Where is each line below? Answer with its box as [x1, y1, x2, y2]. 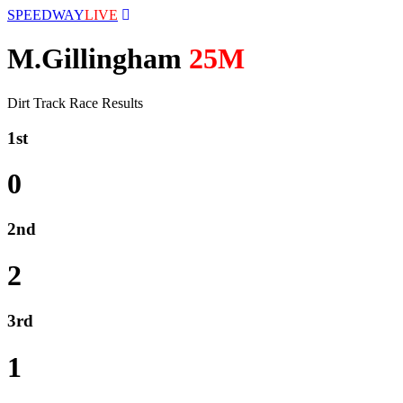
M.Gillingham [7, 42, 189, 76]
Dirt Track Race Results [7, 94, 143, 111]
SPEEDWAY [7, 7, 85, 22]
